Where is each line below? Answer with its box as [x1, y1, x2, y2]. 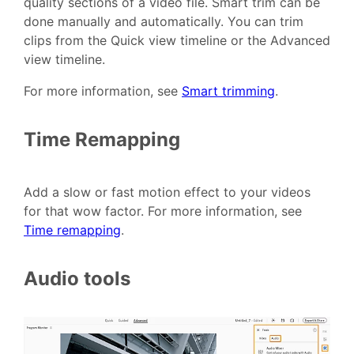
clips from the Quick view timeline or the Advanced [24, 32, 330, 49]
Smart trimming [182, 83, 275, 100]
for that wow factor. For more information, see [24, 203, 302, 220]
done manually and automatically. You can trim [24, 13, 303, 30]
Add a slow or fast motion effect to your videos [24, 184, 311, 201]
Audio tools [24, 267, 130, 291]
